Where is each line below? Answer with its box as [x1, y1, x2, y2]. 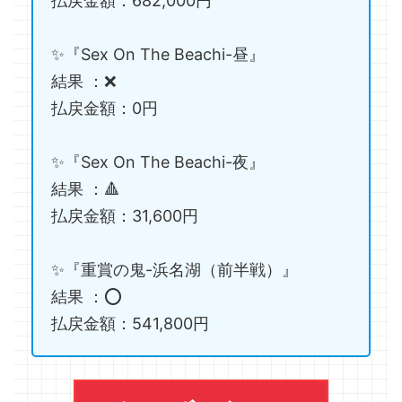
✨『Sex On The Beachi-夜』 [51, 153, 265, 171]
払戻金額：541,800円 [51, 314, 209, 333]
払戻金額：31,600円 [51, 206, 198, 225]
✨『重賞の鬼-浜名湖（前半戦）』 [51, 260, 298, 279]
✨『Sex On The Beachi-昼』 [51, 45, 265, 64]
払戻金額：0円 [51, 99, 158, 118]
